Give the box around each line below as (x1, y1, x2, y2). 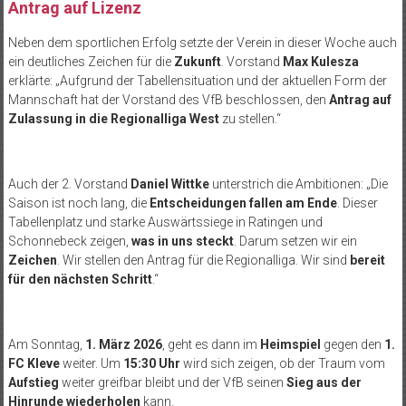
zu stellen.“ (218, 111, 281, 127)
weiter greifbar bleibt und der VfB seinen (58, 375, 286, 391)
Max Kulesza (282, 54, 359, 70)
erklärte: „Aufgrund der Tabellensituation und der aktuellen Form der (7, 73, 387, 89)
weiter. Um (59, 356, 123, 372)
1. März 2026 (84, 337, 162, 353)
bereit (349, 253, 385, 268)
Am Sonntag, (7, 337, 85, 353)
